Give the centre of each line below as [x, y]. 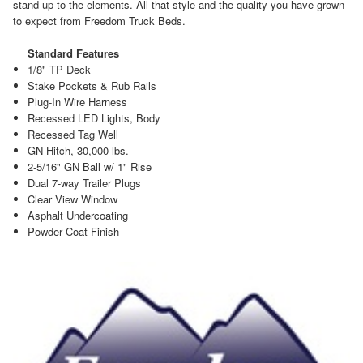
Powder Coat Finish [73, 231]
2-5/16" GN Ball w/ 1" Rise [89, 166]
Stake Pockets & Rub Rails [92, 85]
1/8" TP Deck [59, 69]
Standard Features [73, 53]
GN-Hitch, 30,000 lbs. [78, 150]
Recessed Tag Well [73, 134]
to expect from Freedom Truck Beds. [99, 20]
